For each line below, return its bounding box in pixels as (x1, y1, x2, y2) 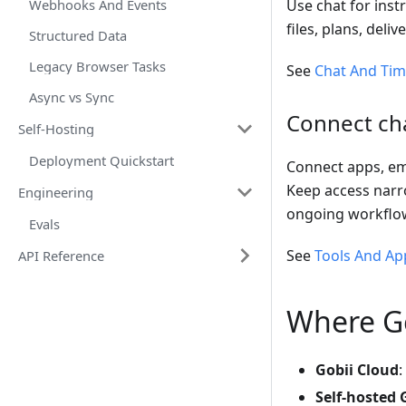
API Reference (18, 246, 104, 265)
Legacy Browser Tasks (29, 57, 166, 75)
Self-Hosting (18, 120, 94, 138)
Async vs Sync (29, 88, 114, 106)
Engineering (18, 183, 93, 201)
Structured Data (29, 26, 127, 44)
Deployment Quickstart (29, 151, 174, 169)
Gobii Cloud (315, 360, 399, 381)
